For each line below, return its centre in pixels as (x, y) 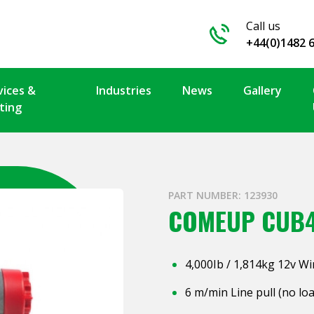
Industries (123, 90)
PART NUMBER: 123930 (223, 195)
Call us (264, 26)
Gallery (262, 90)
